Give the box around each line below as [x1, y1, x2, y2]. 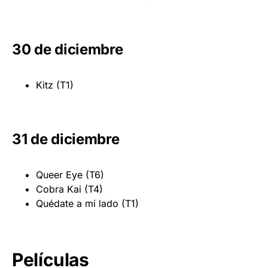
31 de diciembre [12, 130, 120, 148]
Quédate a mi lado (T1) [36, 197, 139, 209]
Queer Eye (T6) [36, 168, 104, 181]
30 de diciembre [12, 40, 123, 58]
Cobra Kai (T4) [36, 182, 103, 195]
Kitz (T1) [36, 78, 74, 91]
